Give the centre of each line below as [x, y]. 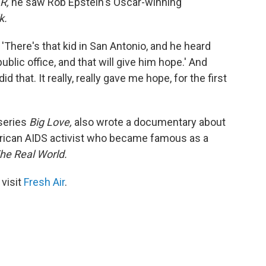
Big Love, [50, 122]
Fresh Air [44, 182]
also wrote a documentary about [149, 122]
